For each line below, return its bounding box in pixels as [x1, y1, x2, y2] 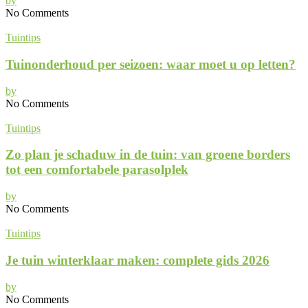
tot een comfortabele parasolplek [5, 162, 188, 177]
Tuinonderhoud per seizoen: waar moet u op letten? [5, 57, 296, 72]
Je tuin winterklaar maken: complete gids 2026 [5, 252, 269, 267]
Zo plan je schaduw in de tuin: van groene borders [5, 147, 290, 162]
